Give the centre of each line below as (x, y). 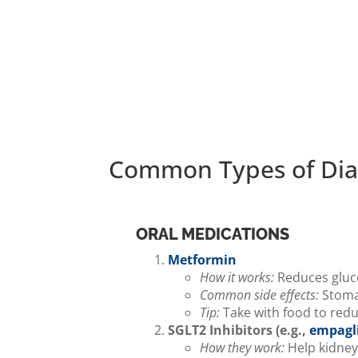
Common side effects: (259, 295)
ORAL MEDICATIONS (213, 234)
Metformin (202, 260)
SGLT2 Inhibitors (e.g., (239, 330)
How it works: (237, 277)
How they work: (242, 348)
